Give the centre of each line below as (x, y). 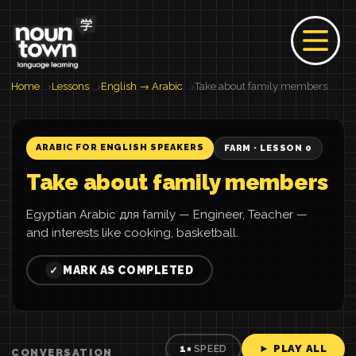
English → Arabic (142, 86)
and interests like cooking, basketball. (132, 233)
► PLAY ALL (293, 348)
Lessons (70, 86)
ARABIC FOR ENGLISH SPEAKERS (120, 147)
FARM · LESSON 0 (268, 148)
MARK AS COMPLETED (128, 270)
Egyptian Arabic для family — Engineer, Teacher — (167, 215)
